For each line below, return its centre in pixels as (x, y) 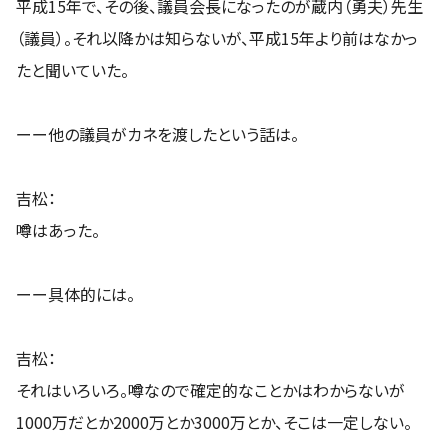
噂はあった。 (58, 229)
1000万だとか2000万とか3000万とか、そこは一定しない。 (214, 421)
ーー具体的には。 (75, 293)
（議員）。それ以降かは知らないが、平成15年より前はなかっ (217, 37)
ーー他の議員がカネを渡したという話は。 (157, 133)
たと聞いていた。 (72, 69)
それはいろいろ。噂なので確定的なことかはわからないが (210, 389)
